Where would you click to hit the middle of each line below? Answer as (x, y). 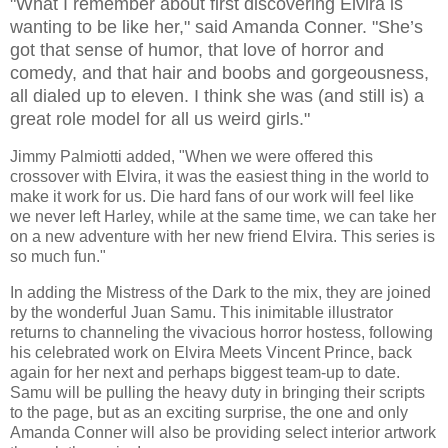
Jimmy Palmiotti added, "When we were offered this (191, 156)
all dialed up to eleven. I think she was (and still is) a (217, 96)
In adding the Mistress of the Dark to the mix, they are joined (220, 292)
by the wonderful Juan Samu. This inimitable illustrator (201, 312)
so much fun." (58, 256)
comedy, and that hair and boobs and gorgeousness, (219, 73)
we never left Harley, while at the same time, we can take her (223, 216)
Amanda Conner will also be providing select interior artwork (223, 432)
